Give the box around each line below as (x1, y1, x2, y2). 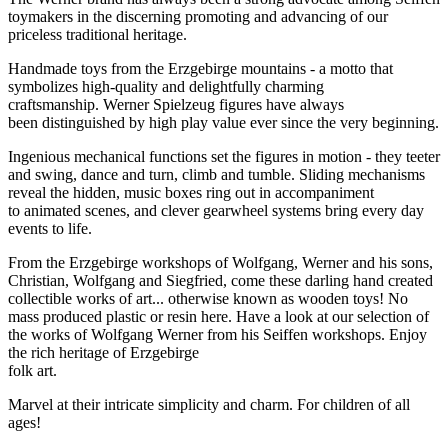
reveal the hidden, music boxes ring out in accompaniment (8, 183, 374, 201)
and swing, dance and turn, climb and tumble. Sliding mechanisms (8, 165, 425, 183)
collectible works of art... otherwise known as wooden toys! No (8, 289, 408, 307)
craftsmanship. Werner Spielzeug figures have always (8, 95, 344, 113)
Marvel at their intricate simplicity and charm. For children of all (8, 395, 410, 413)
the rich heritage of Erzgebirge (8, 343, 199, 361)
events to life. (8, 219, 92, 237)
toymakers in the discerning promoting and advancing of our (8, 7, 388, 25)
